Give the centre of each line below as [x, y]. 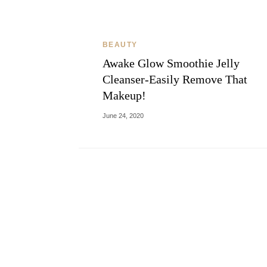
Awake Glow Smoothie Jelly [171, 63]
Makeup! [124, 95]
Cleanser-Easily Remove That [175, 79]
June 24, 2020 [123, 116]
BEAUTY [120, 45]
